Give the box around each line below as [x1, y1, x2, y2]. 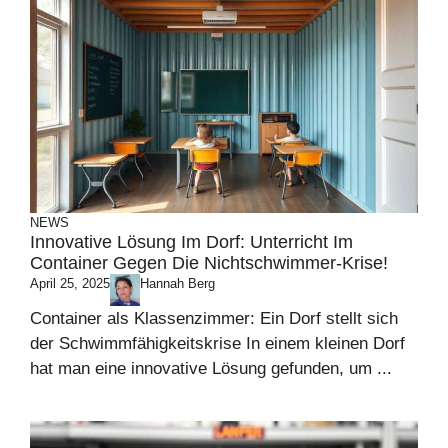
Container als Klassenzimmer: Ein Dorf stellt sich [30, 309, 398, 329]
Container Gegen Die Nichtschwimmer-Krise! [30, 252, 388, 273]
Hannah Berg [140, 275, 215, 291]
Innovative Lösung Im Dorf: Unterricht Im [30, 231, 353, 252]
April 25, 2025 [30, 275, 110, 291]
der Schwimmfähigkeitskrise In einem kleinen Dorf [30, 334, 405, 354]
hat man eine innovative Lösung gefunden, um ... [30, 359, 392, 379]
